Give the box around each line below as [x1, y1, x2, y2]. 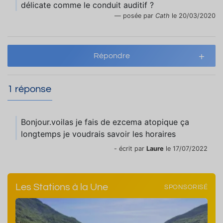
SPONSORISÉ [164, 184, 208, 191]
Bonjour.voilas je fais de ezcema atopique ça [21, 117, 189, 127]
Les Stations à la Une [15, 182, 108, 192]
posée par [123, 12, 155, 19]
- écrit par [114, 145, 146, 152]
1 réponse [7, 84, 51, 94]
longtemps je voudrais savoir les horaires [21, 129, 176, 139]
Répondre [93, 52, 130, 60]
